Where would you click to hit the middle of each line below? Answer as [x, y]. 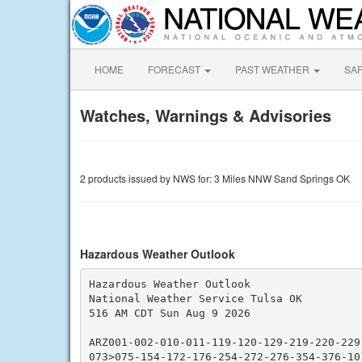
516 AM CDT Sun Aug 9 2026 [169, 313]
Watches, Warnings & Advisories [206, 115]
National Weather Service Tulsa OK [195, 298]
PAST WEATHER [274, 69]
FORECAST [175, 69]
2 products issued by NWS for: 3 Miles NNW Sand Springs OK [215, 178]
